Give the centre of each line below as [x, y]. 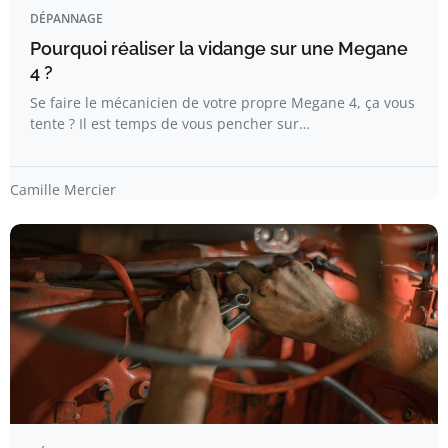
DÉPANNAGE [66, 18]
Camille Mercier [63, 189]
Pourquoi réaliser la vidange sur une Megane [219, 48]
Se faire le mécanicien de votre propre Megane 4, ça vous [222, 102]
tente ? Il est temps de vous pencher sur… [170, 123]
